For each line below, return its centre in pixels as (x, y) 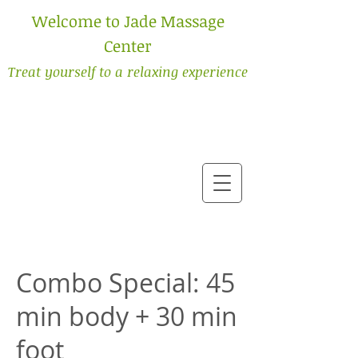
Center (128, 46)
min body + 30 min (127, 316)
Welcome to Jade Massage (128, 21)
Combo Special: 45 (125, 282)
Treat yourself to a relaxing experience (128, 72)
